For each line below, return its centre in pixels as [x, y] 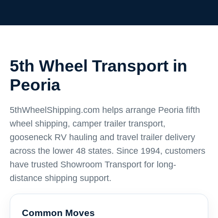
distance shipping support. [61, 178]
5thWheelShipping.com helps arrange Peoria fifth [105, 110]
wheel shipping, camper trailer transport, [88, 124]
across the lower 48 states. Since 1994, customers [108, 151]
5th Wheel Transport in [99, 66]
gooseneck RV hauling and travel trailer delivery [102, 137]
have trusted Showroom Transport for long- [93, 164]
